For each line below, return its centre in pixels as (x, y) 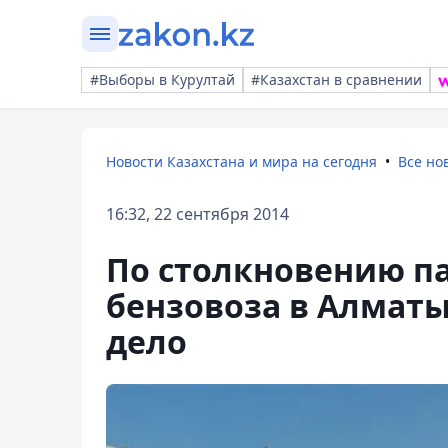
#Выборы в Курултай (162, 79)
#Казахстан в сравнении (336, 79)
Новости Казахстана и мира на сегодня (241, 161)
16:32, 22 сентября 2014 (197, 214)
